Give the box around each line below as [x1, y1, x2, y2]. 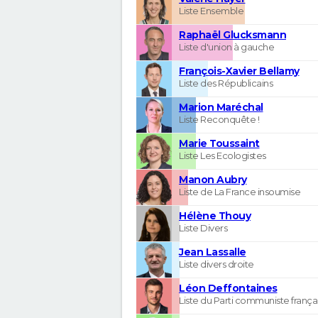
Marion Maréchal [179, 100, 263, 114]
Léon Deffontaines [179, 281, 278, 295]
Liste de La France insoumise [179, 185, 300, 197]
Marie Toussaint [179, 136, 260, 150]
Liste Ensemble [179, 4, 243, 16]
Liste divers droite [179, 258, 254, 270]
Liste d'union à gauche [179, 40, 274, 53]
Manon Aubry [179, 172, 247, 186]
